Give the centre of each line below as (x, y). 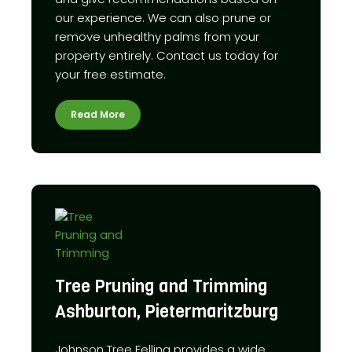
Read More (98, 114)
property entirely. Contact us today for (167, 55)
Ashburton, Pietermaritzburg (167, 311)
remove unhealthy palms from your (157, 36)
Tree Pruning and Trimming (161, 286)
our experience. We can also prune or (163, 17)
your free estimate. (110, 74)
